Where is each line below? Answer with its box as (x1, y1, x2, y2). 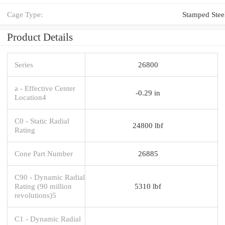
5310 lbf (135, 181, 161, 190)
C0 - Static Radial (15, 116, 69, 125)
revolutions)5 (15, 190, 56, 199)
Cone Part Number (15, 149, 73, 158)
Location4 (15, 92, 46, 101)
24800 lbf (133, 121, 163, 130)
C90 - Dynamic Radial (15, 172, 85, 181)
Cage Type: (7, 10, 43, 19)
